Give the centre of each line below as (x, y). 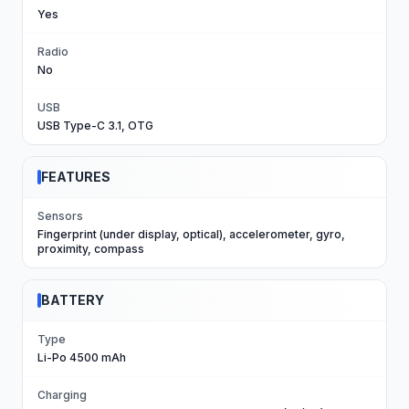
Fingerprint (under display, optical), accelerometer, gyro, (191, 234)
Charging (62, 395)
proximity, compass (91, 249)
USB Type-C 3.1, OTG (95, 126)
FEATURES (76, 177)
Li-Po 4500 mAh (82, 357)
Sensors (60, 216)
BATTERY (73, 300)
